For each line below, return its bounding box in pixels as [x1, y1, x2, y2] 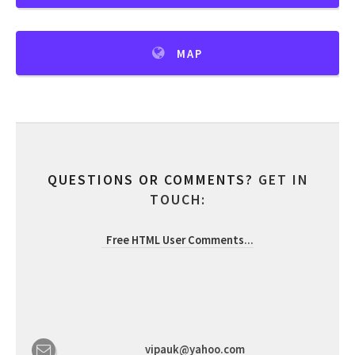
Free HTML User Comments [106, 232, 244, 247]
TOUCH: [149, 190, 206, 208]
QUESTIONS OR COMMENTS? [47, 170, 258, 189]
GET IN [258, 170, 308, 189]
